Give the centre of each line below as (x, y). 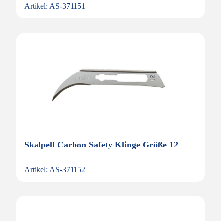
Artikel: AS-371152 (55, 169)
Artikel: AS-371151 (55, 6)
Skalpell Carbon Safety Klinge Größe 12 (101, 145)
